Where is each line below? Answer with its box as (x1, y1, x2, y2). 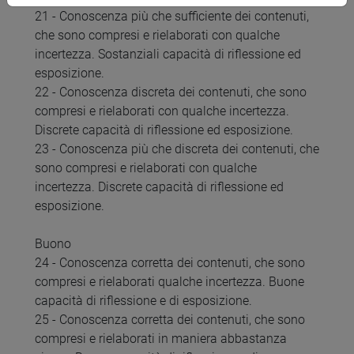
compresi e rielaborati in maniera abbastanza (35, 331, 287, 347)
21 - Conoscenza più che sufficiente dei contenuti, (35, 9, 309, 24)
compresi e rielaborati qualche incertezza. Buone (35, 274, 304, 290)
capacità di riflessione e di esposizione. (35, 293, 252, 309)
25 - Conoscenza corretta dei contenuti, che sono (35, 312, 305, 328)
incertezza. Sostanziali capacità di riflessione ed (35, 47, 301, 62)
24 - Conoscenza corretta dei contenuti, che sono (35, 255, 305, 271)
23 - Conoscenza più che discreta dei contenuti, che (35, 141, 319, 157)
